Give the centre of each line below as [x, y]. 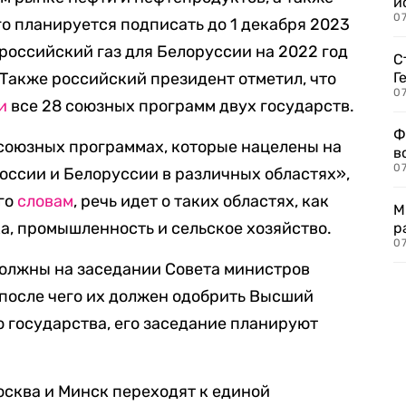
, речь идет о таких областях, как [202, 201]
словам [46, 201]
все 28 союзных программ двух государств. [181, 106]
